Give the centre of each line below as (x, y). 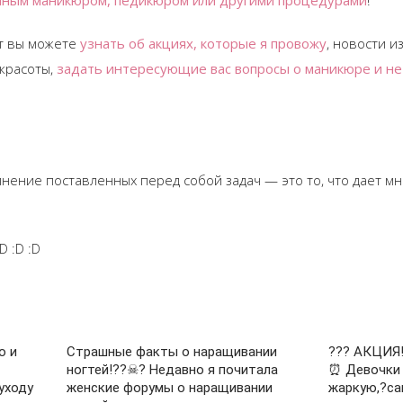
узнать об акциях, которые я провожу (203, 43)
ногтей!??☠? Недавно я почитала (173, 370)
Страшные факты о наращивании (172, 352)
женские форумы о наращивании (170, 388)
